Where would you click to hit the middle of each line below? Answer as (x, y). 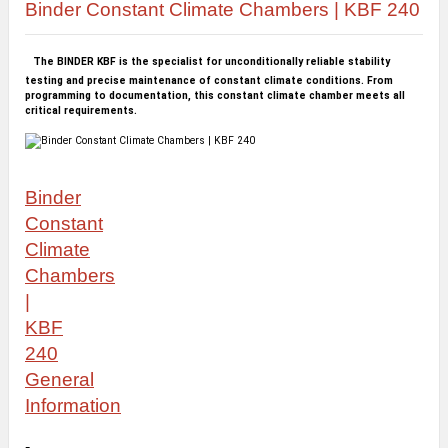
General (59, 380)
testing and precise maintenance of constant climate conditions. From (209, 81)
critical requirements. (81, 111)
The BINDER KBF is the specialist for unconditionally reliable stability (211, 62)
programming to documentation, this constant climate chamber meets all (215, 96)
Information (73, 406)
